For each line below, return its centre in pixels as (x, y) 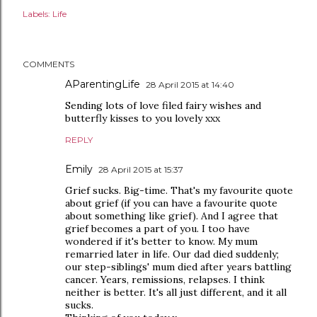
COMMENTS (48, 64)
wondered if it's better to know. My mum (161, 241)
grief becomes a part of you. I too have (157, 228)
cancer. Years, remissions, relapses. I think (165, 279)
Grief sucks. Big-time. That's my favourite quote (179, 190)
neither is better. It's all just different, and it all (176, 292)
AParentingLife (103, 84)
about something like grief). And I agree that (172, 215)
